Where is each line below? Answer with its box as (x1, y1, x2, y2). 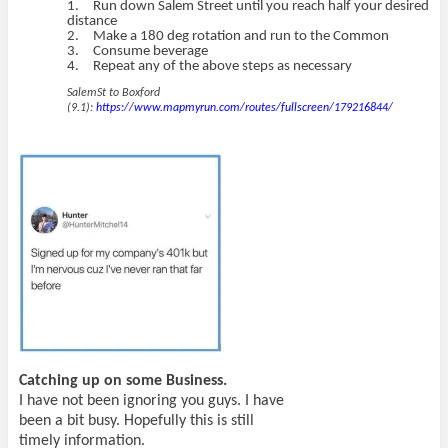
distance (66, 14, 117, 30)
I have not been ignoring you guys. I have (18, 392, 284, 409)
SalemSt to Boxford (66, 86, 160, 99)
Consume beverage (92, 44, 208, 60)
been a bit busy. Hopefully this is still (18, 412, 254, 429)
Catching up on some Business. (18, 372, 227, 389)
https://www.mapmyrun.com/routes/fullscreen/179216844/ (95, 101, 393, 114)
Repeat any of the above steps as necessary (92, 59, 352, 75)
